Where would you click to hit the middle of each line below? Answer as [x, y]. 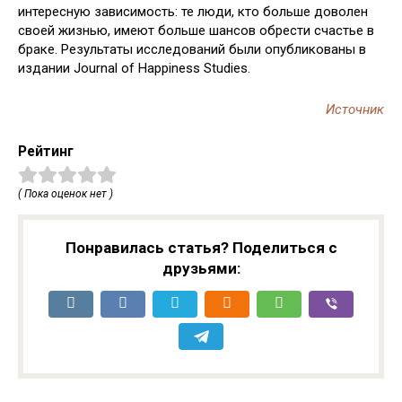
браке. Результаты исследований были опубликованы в [192, 49]
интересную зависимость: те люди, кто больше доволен [193, 12]
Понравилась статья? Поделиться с [201, 247]
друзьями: [201, 268]
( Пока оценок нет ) [66, 193]
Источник [355, 109]
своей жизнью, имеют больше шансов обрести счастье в [196, 31]
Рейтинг [46, 151]
